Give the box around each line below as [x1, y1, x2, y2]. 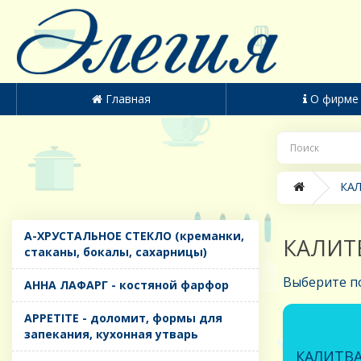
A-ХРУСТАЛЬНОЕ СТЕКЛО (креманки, [24, 228, 244, 244]
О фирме [310, 91, 359, 107]
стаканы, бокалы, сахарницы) [24, 244, 207, 260]
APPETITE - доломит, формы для [24, 310, 222, 326]
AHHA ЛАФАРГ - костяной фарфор [24, 277, 229, 293]
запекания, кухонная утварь [24, 326, 198, 342]
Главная [105, 91, 151, 107]
